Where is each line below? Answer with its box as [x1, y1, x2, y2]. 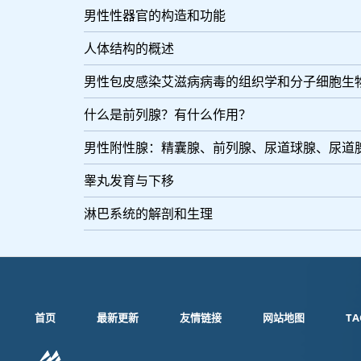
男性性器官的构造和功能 [84, 6, 226, 24]
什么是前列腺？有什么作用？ [84, 106, 251, 123]
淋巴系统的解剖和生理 [84, 205, 213, 222]
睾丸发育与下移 [84, 172, 174, 189]
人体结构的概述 [84, 39, 174, 57]
